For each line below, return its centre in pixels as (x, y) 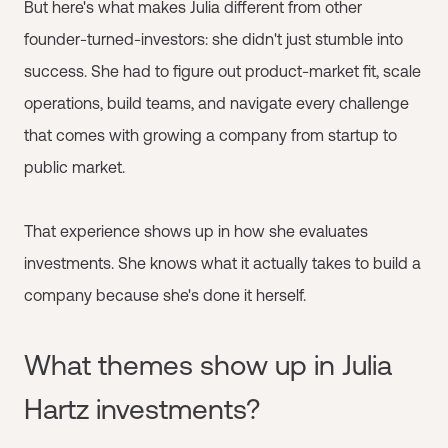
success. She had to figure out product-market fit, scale (222, 71)
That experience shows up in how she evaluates (196, 231)
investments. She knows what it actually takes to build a (222, 263)
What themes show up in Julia (208, 365)
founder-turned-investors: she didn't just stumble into (213, 39)
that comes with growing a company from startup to (210, 135)
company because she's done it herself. (165, 295)
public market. (74, 167)
